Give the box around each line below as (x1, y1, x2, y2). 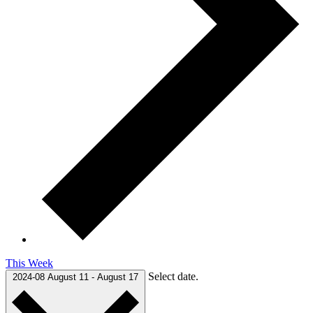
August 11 (48, 272, 92, 283)
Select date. (148, 270, 198, 283)
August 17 (97, 272, 138, 283)
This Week (6, 257, 53, 270)
